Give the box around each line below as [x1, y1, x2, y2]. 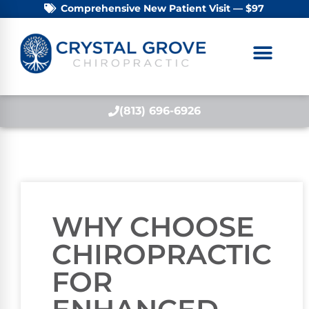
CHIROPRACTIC [52, 237, 272, 271]
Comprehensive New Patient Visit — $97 [60, 2, 264, 14]
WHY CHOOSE [52, 209, 255, 243]
